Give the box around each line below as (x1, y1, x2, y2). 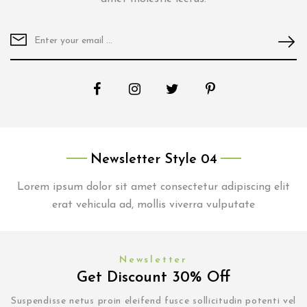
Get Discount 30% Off (77, 270, 230, 286)
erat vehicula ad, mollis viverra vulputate (52, 199, 255, 211)
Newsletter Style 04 (90, 153, 217, 167)
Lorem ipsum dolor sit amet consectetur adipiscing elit (17, 182, 290, 193)
